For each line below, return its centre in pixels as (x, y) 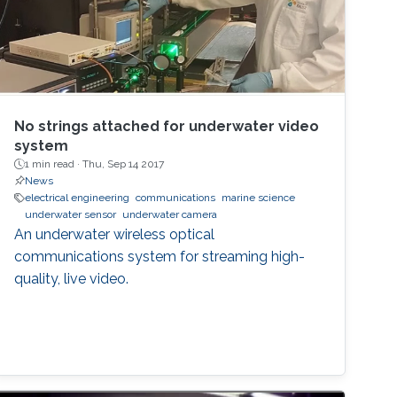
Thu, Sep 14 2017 (124, 164)
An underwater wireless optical (115, 235)
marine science (259, 198)
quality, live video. (72, 279)
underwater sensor (71, 215)
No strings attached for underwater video (167, 127)
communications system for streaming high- (160, 257)
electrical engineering (78, 198)
